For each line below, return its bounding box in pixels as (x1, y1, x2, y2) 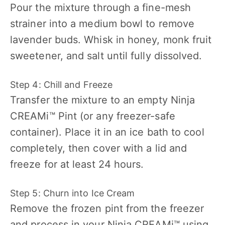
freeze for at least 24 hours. (10, 158, 144, 170)
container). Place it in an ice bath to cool (10, 126, 204, 138)
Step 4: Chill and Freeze (10, 79, 113, 90)
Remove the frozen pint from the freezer (10, 202, 204, 214)
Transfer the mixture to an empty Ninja (10, 93, 195, 106)
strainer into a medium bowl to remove (10, 17, 195, 30)
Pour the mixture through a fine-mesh (10, 1, 191, 14)
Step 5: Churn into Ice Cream (10, 187, 135, 198)
